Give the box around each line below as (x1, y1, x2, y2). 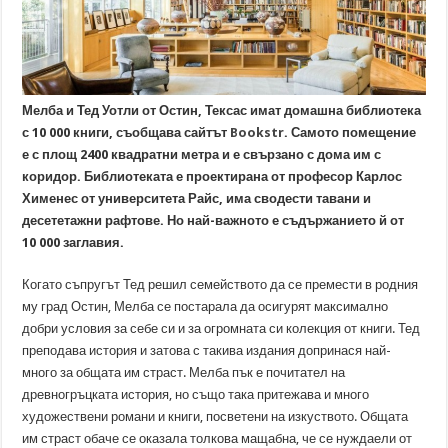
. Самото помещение (284, 124, 417, 140)
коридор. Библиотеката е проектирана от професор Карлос (22, 168, 403, 184)
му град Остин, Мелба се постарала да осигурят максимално (22, 298, 389, 314)
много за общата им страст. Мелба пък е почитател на (22, 364, 346, 380)
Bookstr (230, 124, 285, 140)
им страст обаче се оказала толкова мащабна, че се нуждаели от (22, 430, 413, 446)
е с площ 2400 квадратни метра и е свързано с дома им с (22, 146, 382, 162)
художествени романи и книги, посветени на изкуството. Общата (22, 408, 409, 424)
